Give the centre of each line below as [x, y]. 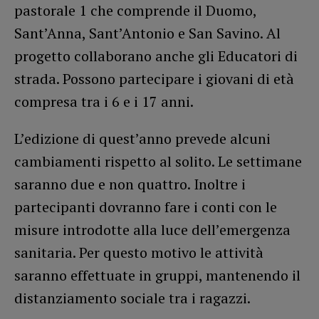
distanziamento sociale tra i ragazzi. [132, 298]
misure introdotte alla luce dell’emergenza [152, 229]
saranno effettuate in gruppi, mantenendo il [157, 275]
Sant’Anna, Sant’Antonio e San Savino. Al [147, 33]
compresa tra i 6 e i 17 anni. [104, 101]
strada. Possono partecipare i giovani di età [154, 78]
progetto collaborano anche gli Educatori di [156, 56]
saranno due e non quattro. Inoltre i [130, 184]
